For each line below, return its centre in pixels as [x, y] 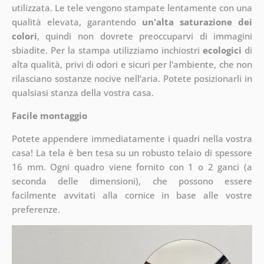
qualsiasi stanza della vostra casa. [82, 93]
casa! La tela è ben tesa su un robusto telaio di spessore [132, 153]
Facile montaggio [49, 116]
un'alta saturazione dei [197, 22]
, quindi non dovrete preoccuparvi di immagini [145, 36]
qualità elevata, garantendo [77, 22]
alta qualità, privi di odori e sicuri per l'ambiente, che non [132, 65]
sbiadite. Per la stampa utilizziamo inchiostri [107, 50]
